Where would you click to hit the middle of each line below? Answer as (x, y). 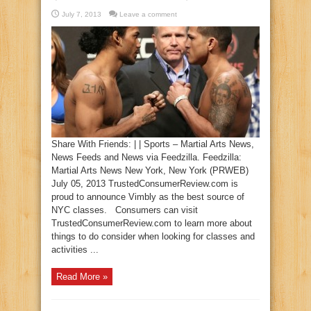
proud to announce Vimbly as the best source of (148, 197)
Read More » (82, 277)
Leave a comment (148, 14)
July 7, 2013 (82, 14)
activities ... (75, 250)
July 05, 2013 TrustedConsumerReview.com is (145, 184)
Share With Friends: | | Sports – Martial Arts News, (153, 144)
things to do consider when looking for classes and (153, 236)
